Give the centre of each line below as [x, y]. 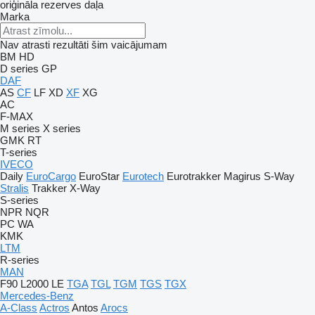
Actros [54, 308]
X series [62, 128]
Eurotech [143, 176]
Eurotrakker [194, 176]
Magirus [242, 176]
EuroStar [99, 176]
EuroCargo [51, 176]
